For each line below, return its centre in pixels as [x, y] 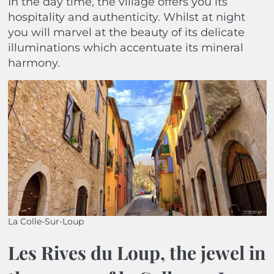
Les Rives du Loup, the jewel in [136, 253]
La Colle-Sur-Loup [46, 222]
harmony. [34, 63]
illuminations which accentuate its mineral [125, 48]
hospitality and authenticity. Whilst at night [126, 17]
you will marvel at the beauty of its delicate [126, 33]
